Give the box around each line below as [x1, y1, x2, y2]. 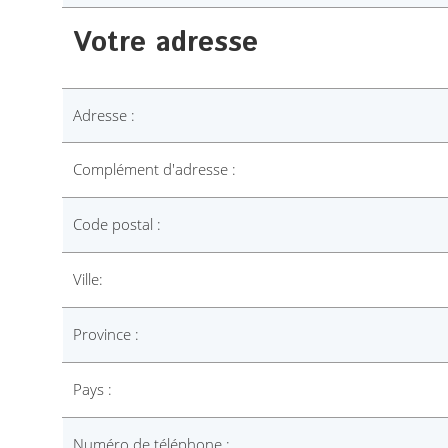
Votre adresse [73, 23, 258, 63]
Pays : [73, 379, 112, 399]
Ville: [73, 269, 103, 289]
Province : [73, 324, 139, 344]
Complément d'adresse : [73, 159, 236, 179]
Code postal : [73, 214, 161, 234]
